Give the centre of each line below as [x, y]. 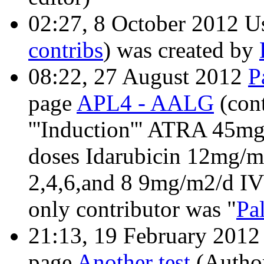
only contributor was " [132, 209]
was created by [185, 50]
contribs [66, 50]
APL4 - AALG [145, 103]
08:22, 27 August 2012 [138, 77]
